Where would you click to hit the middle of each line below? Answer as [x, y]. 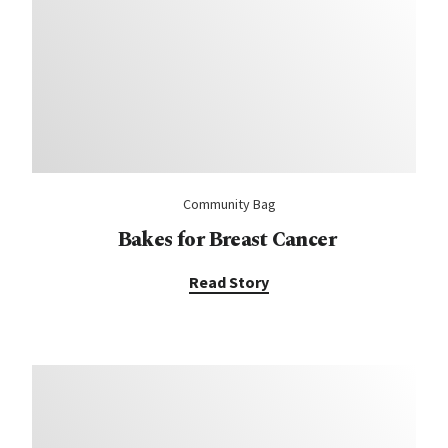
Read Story [229, 282]
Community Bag [229, 204]
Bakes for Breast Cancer [229, 240]
